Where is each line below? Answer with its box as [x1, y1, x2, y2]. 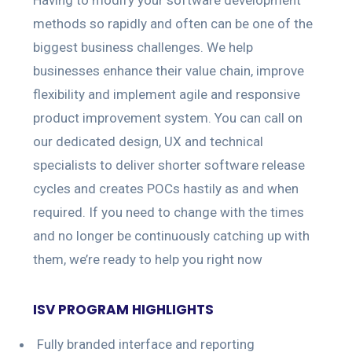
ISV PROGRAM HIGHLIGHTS [33, 299, 214, 319]
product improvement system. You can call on [33, 109, 302, 126]
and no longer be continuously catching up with [33, 227, 310, 244]
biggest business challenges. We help [33, 38, 253, 55]
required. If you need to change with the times [33, 203, 304, 220]
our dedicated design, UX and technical [33, 133, 263, 149]
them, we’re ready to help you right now [33, 251, 262, 267]
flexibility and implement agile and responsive [33, 86, 300, 102]
